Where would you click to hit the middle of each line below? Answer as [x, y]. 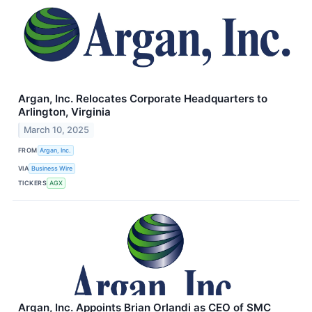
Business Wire [52, 168]
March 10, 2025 [57, 130]
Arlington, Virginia [64, 111]
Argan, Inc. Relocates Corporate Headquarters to [143, 98]
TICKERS [33, 183]
